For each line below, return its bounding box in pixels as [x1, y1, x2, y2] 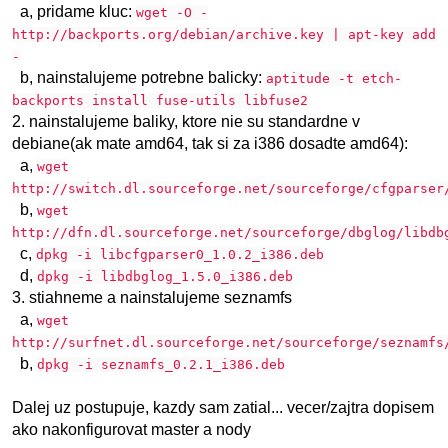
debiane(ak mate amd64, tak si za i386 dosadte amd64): [12, 135, 408, 152]
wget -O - [136, 5, 208, 20]
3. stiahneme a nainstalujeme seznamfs [12, 289, 292, 306]
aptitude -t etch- [266, 71, 402, 86]
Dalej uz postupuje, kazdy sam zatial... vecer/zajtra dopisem [12, 399, 434, 416]
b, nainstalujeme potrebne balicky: [12, 69, 266, 86]
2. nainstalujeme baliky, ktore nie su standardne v [12, 113, 360, 130]
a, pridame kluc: [12, 3, 136, 20]
